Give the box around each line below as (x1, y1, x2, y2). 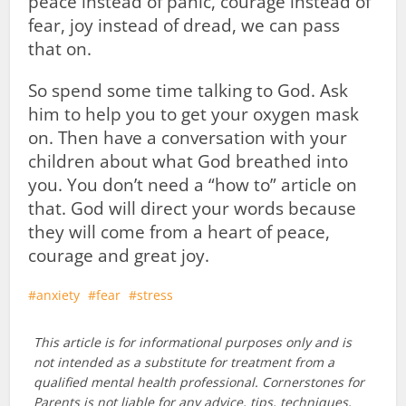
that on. (28, 37, 92, 61)
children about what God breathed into (28, 150, 349, 173)
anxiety (36, 286, 81, 304)
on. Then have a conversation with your (28, 126, 348, 150)
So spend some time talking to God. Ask (28, 79, 349, 102)
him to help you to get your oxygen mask (28, 102, 360, 126)
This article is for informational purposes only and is (33, 333, 352, 351)
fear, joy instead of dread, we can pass (28, 14, 341, 37)
